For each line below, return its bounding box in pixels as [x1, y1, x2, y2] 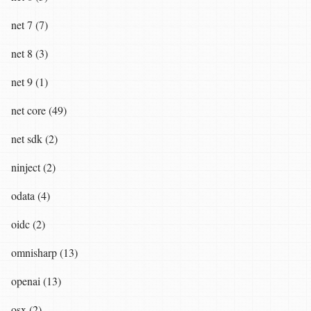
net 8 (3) [11, 46, 48, 61]
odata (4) [11, 188, 50, 203]
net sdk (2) [11, 131, 58, 146]
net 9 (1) [11, 74, 48, 90]
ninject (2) [11, 160, 56, 175]
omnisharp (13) [11, 245, 78, 260]
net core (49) [11, 103, 67, 118]
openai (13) [11, 274, 61, 289]
